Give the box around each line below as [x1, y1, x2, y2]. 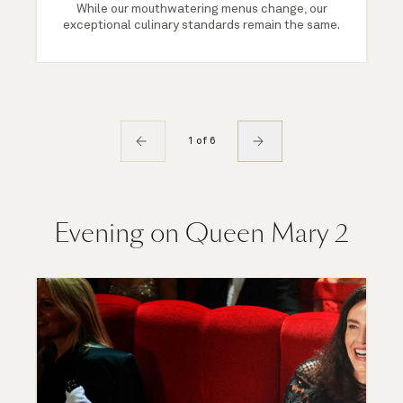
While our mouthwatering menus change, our [76, 2, 327, 15]
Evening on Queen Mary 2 [54, 215, 349, 251]
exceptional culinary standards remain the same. [63, 18, 340, 31]
